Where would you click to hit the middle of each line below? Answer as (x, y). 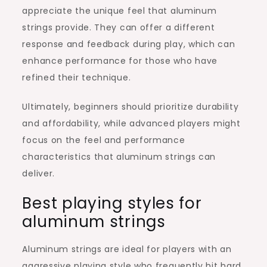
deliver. (39, 173)
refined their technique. (77, 77)
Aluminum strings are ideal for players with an (127, 249)
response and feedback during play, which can (129, 44)
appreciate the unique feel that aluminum (119, 10)
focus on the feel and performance (104, 140)
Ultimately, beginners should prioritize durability (131, 106)
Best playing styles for (112, 203)
